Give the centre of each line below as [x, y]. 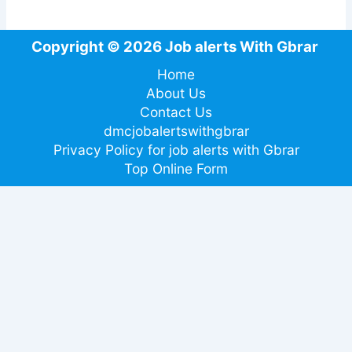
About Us [176, 93]
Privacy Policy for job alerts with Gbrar [176, 150]
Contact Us [176, 112]
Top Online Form [176, 169]
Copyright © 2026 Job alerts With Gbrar [176, 47]
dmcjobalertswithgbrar [176, 131]
